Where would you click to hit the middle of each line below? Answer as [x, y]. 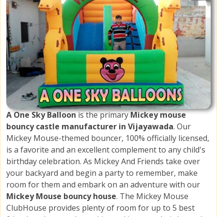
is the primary [104, 115]
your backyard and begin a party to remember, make [102, 173]
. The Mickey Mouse [152, 196]
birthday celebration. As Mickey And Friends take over [103, 162]
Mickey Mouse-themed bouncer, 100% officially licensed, [108, 138]
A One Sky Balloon [42, 115]
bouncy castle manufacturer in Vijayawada [90, 127]
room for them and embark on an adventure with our [103, 185]
